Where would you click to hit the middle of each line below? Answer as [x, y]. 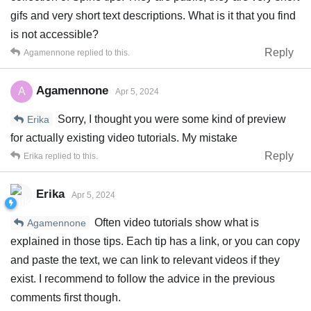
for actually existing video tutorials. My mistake [124, 137]
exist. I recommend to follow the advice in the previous [143, 278]
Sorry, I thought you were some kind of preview [170, 119]
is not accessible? [54, 34]
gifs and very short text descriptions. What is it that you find [153, 15]
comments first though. [66, 297]
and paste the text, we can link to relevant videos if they [145, 260]
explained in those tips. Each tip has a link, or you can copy [155, 241]
